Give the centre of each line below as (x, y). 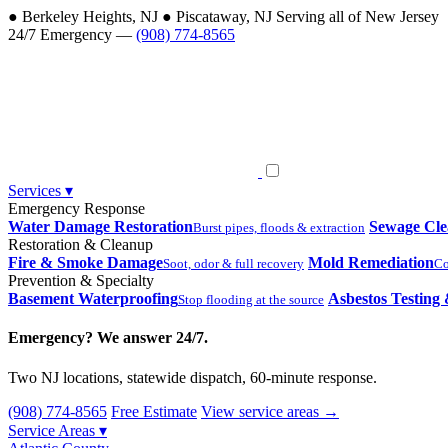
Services (36, 190)
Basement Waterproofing (93, 298)
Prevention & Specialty (81, 280)
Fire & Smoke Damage (85, 262)
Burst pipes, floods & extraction (279, 227)
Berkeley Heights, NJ (88, 16)
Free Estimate (154, 411)
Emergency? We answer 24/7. (108, 338)
